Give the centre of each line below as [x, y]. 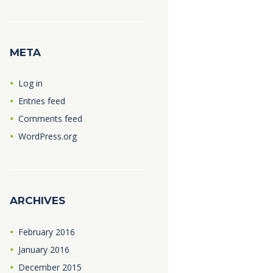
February [37, 232]
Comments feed [50, 119]
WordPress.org [47, 136]
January [34, 249]
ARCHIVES [37, 201]
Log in [30, 83]
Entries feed [41, 101]
